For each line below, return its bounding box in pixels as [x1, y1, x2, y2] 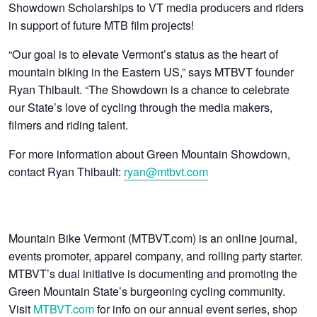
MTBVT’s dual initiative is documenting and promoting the [8, 264, 298, 282]
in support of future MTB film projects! [8, 16, 195, 33]
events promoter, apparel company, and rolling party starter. [8, 246, 304, 264]
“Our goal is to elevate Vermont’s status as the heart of [8, 45, 279, 62]
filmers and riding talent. [8, 115, 129, 133]
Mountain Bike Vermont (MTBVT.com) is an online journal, [8, 229, 298, 246]
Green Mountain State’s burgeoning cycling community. [8, 282, 286, 299]
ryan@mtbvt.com [124, 162, 209, 180]
